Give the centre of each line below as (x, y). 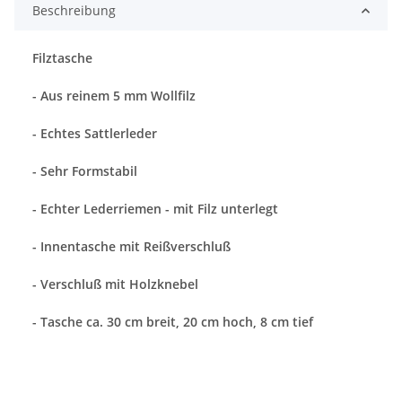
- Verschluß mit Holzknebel (115, 284)
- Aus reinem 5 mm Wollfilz (114, 96)
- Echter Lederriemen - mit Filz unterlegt (155, 209)
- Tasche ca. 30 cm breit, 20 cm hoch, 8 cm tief (173, 322)
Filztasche (62, 58)
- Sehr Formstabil (85, 171)
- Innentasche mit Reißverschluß (131, 247)
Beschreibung (74, 11)
